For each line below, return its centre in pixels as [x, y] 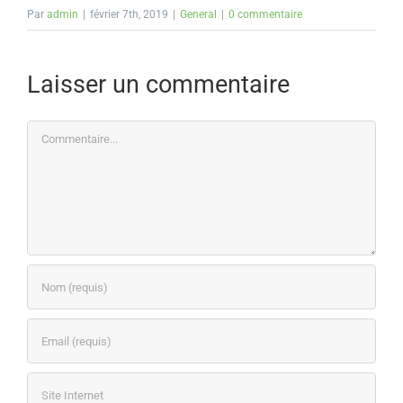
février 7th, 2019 [129, 15]
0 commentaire [265, 15]
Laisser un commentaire [158, 85]
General [198, 15]
